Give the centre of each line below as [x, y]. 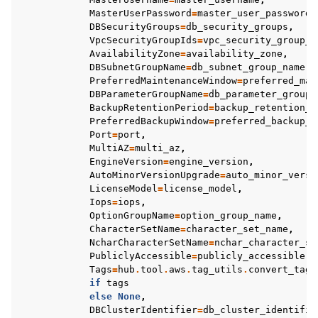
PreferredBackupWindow [149, 121]
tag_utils [217, 269]
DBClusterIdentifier [143, 310]
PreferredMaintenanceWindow [163, 81]
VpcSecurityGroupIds [143, 40]
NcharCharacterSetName [149, 242]
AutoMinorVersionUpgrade [155, 175]
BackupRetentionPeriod [149, 108]
